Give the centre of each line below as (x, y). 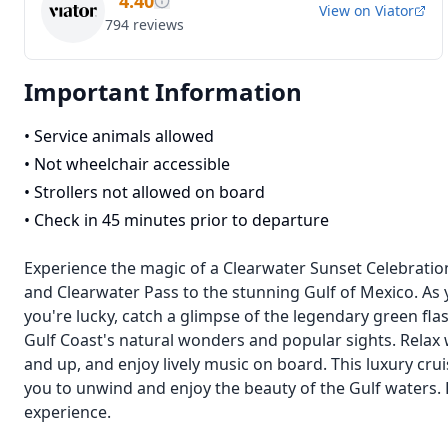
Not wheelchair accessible (132, 164)
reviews (158, 24)
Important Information (163, 91)
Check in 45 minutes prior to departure (181, 220)
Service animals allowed (124, 136)
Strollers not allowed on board (149, 192)
